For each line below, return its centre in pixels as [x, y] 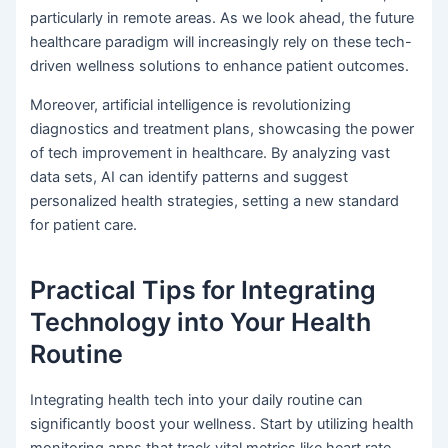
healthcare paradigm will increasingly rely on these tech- [221, 42]
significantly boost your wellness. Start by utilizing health [222, 423]
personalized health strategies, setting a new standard [215, 200]
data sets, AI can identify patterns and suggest [189, 176]
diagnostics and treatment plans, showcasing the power [222, 128]
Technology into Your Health [201, 322]
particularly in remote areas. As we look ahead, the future [222, 18]
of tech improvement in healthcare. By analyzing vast [210, 152]
